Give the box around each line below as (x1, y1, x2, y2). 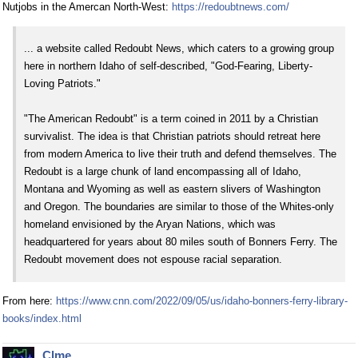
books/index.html (2, 312, 82, 325)
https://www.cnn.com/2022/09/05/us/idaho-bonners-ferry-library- (56, 295, 348, 308)
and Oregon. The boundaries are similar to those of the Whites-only (24, 201, 334, 213)
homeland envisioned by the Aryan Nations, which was (24, 218, 276, 231)
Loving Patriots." (24, 78, 101, 90)
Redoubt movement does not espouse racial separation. (24, 253, 282, 266)
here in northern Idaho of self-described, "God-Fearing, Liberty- (24, 60, 312, 73)
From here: (2, 295, 56, 308)
